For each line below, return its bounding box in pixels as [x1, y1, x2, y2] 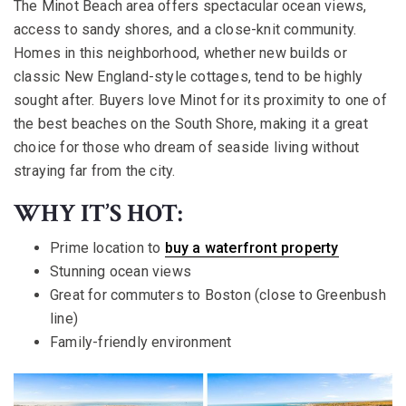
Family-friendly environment [50, 333, 232, 351]
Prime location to [50, 239, 165, 256]
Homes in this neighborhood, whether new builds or [14, 44, 347, 62]
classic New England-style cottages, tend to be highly [14, 68, 363, 85]
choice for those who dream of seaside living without [14, 139, 360, 156]
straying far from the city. [14, 162, 176, 179]
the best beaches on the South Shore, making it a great [14, 115, 368, 132]
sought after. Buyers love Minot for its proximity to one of [14, 92, 387, 109]
